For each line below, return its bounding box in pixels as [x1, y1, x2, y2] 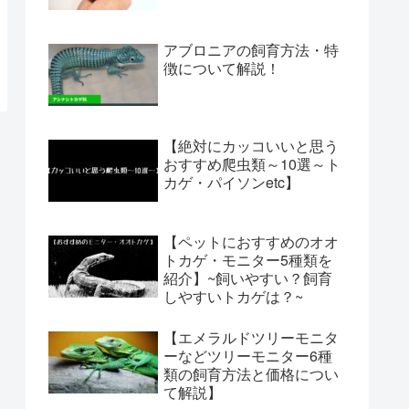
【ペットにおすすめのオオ [163, 230, 339, 252]
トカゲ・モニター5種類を [163, 248, 332, 270]
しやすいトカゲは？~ [163, 285, 303, 307]
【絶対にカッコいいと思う [163, 134, 339, 156]
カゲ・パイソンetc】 [163, 171, 299, 193]
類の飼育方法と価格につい [163, 362, 339, 384]
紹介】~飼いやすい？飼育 [163, 267, 332, 288]
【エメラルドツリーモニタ [163, 326, 339, 348]
